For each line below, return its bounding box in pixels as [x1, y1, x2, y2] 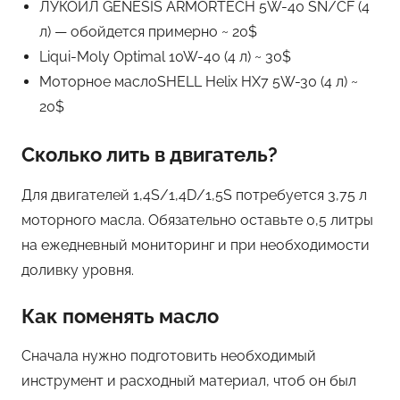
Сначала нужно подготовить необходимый [21, 347, 316, 365]
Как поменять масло [21, 304, 219, 328]
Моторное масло [39, 73, 157, 91]
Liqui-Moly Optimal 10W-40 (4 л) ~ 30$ [39, 48, 291, 66]
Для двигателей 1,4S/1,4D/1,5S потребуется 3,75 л [21, 186, 367, 204]
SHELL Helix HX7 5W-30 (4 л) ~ [157, 73, 358, 91]
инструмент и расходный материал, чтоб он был [21, 372, 356, 390]
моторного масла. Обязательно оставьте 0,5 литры [21, 211, 373, 229]
